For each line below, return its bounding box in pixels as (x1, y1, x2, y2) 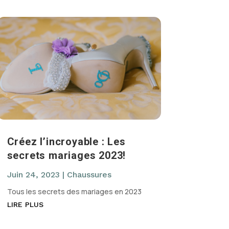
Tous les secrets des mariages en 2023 (7, 186, 142, 196)
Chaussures (66, 169, 111, 179)
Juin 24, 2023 (7, 169, 60, 179)
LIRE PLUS (7, 200, 43, 209)
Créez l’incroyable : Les (7, 135, 126, 148)
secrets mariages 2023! (7, 149, 126, 162)
